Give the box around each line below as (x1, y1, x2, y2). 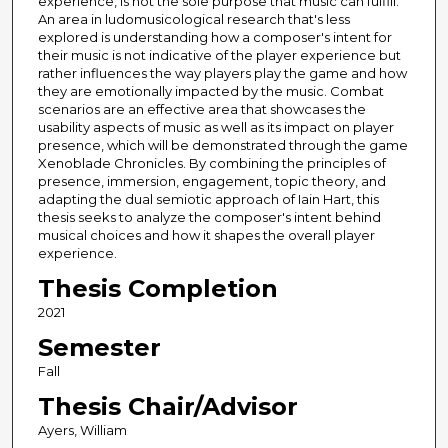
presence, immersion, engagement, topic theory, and (37, 173, 386, 190)
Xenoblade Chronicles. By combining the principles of (37, 155, 386, 172)
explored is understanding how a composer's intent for (37, 29, 392, 46)
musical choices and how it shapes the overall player (37, 227, 375, 244)
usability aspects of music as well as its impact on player (37, 119, 394, 136)
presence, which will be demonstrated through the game (37, 137, 408, 154)
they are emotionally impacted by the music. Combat (37, 83, 384, 100)
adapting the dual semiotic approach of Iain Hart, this (37, 191, 379, 208)
